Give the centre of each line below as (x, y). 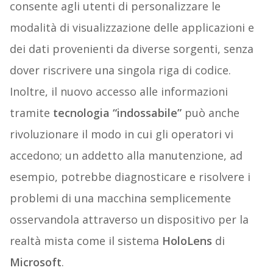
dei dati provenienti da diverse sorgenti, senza (131, 49)
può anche (210, 113)
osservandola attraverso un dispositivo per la (129, 220)
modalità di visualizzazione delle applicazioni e (132, 28)
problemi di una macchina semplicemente (120, 198)
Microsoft (35, 262)
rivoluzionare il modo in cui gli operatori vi (121, 134)
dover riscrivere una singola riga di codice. (120, 70)
